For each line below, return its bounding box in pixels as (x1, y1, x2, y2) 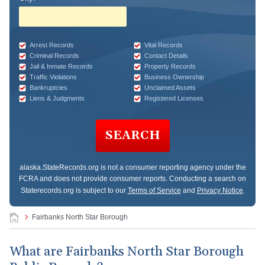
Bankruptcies (30, 84, 67, 91)
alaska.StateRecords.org (19, 163, 99, 172)
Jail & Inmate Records (30, 63, 93, 70)
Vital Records (144, 41, 183, 49)
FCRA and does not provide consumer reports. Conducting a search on (19, 174, 246, 183)
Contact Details (144, 52, 188, 59)
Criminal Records (30, 52, 79, 59)
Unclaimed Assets (144, 84, 196, 91)
